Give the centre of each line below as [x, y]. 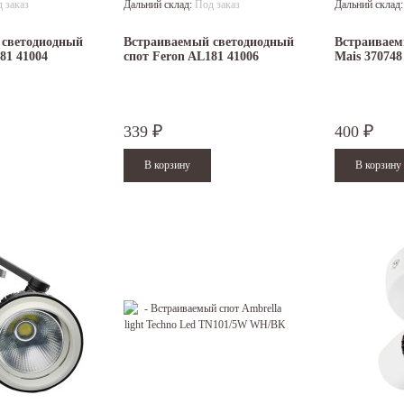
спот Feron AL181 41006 [191, 57]
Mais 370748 [368, 57]
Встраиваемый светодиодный [209, 42]
